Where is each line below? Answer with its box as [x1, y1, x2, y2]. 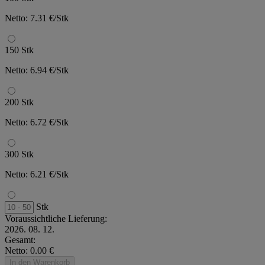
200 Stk [5, 96, 34, 107]
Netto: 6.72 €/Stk [5, 117, 69, 127]
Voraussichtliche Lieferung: [5, 213, 107, 224]
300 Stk [5, 148, 34, 159]
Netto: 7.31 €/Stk [5, 12, 69, 23]
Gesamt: [5, 234, 35, 245]
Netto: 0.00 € [5, 245, 54, 256]
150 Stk [5, 44, 34, 55]
